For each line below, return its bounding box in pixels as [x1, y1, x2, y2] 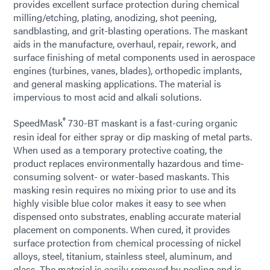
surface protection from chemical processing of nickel [13, 235, 241, 250]
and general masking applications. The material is [13, 77, 221, 91]
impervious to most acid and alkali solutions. [13, 90, 201, 104]
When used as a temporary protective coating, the [13, 142, 222, 157]
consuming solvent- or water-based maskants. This [13, 169, 230, 183]
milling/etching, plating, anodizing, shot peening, [13, 10, 216, 25]
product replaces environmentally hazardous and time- [13, 155, 244, 170]
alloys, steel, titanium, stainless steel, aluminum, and [13, 248, 232, 263]
